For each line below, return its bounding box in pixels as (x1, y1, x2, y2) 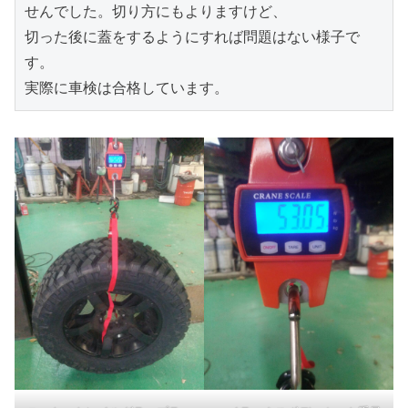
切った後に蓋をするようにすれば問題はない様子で (25, 27, 360, 46)
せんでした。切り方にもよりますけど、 (25, 2, 287, 20)
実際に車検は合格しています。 (25, 78, 229, 97)
